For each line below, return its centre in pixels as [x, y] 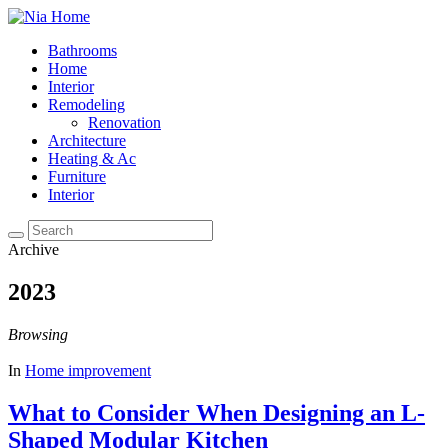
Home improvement [88, 370]
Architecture [87, 140]
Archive [33, 249]
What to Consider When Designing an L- [216, 412]
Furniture [77, 176]
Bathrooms [82, 50]
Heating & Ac [92, 158]
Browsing [38, 334]
